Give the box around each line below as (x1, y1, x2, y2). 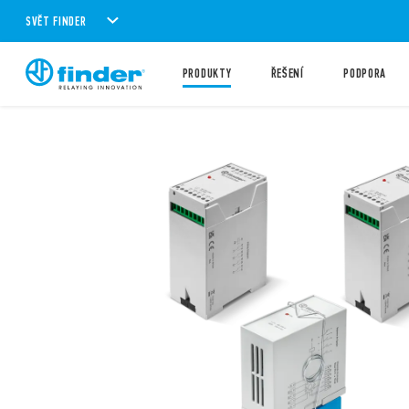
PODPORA (343, 66, 387, 81)
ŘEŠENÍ (270, 66, 304, 81)
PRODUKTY (182, 66, 232, 81)
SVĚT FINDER (26, 13, 87, 29)
